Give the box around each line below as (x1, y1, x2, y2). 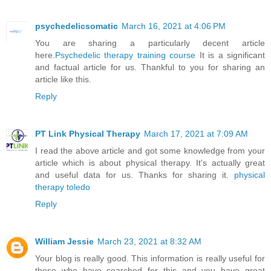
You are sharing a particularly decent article (35, 38, 265, 48)
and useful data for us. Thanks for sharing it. (35, 169, 234, 180)
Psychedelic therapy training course (55, 50, 196, 60)
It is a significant (195, 50, 266, 60)
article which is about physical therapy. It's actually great (35, 157, 265, 168)
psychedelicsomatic (35, 21, 118, 31)
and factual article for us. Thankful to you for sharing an (35, 62, 265, 72)
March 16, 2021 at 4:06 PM (122, 21, 226, 31)
